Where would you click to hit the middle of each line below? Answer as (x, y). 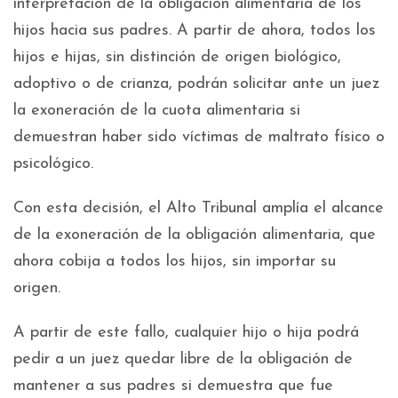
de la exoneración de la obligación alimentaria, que (195, 235)
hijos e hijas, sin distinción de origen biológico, (177, 58)
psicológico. (53, 164)
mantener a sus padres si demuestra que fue (173, 386)
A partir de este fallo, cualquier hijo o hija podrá (186, 333)
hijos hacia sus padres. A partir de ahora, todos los (195, 31)
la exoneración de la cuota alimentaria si (157, 111)
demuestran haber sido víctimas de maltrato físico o (199, 138)
